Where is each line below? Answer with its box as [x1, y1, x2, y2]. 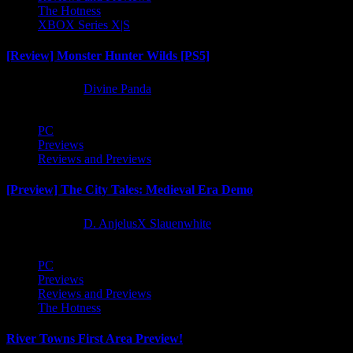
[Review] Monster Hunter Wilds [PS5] [6, 48, 210, 62]
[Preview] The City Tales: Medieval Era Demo [6, 183, 253, 197]
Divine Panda [84, 82, 151, 96]
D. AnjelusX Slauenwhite [84, 216, 211, 230]
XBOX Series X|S [38, 17, 130, 32]
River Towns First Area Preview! [6, 331, 183, 345]
